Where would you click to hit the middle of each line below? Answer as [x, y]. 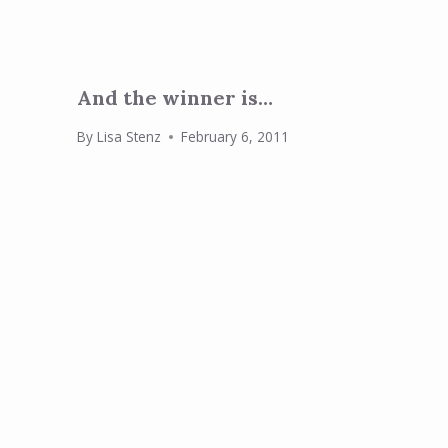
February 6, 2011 [234, 137]
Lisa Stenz [128, 137]
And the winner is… [175, 97]
